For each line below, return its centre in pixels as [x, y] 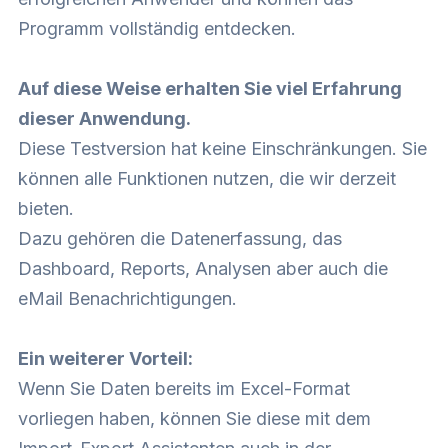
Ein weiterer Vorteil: [105, 359]
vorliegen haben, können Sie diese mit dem [194, 419]
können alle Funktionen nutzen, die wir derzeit [207, 179]
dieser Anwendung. [104, 119]
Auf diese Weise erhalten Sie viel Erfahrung [210, 89]
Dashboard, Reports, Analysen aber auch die [203, 269]
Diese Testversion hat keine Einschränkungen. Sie [222, 149]
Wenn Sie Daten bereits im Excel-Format [184, 389]
